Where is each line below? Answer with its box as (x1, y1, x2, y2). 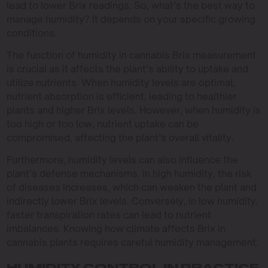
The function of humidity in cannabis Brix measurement (6, 49, 256, 61)
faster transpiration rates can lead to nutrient (6, 209, 211, 221)
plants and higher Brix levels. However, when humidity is (6, 104, 261, 116)
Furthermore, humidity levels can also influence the (6, 154, 238, 166)
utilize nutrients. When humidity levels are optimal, (6, 77, 235, 89)
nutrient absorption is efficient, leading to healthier (6, 90, 237, 102)
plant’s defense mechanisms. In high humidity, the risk (6, 167, 252, 179)
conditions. (6, 27, 57, 39)
